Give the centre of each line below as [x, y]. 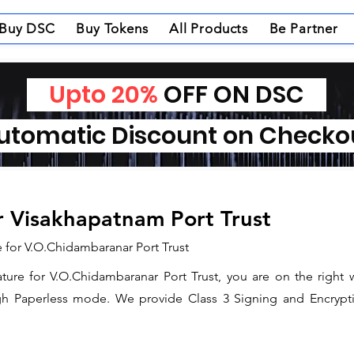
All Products [209, 28]
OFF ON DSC [242, 95]
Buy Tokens [112, 28]
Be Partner [304, 28]
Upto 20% [92, 95]
